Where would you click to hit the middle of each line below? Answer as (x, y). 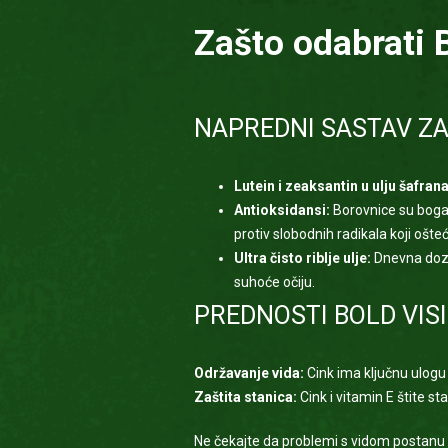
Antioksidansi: (281, 210)
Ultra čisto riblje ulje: (302, 258)
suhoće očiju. (274, 282)
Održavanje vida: (248, 373)
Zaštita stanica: (245, 397)
